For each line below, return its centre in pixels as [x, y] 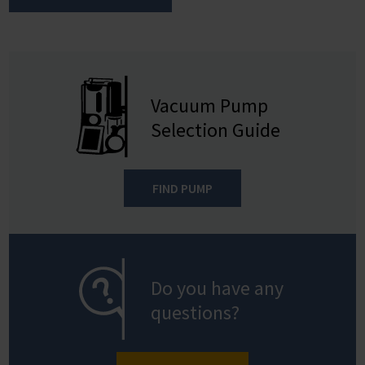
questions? [196, 312]
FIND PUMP [182, 188]
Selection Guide [216, 130]
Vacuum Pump [210, 105]
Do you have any [218, 288]
